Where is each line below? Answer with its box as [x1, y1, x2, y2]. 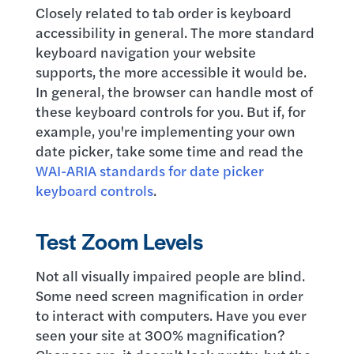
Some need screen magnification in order [35, 285, 303, 305]
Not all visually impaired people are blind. [35, 265, 305, 285]
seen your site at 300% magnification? [35, 325, 285, 345]
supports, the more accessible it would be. [35, 62, 307, 81]
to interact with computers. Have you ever [35, 305, 307, 325]
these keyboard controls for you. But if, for [35, 101, 306, 121]
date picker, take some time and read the [35, 141, 303, 160]
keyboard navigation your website [35, 42, 256, 62]
